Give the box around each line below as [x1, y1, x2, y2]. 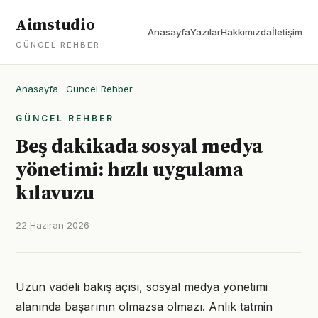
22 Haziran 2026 [16, 219, 89, 231]
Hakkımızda [221, 26, 272, 38]
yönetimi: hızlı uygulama [16, 158, 243, 182]
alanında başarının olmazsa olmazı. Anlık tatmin [16, 300, 273, 314]
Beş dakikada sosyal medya [16, 134, 263, 159]
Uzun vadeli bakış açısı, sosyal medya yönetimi [16, 280, 268, 294]
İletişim [272, 26, 302, 38]
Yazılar [190, 26, 221, 38]
